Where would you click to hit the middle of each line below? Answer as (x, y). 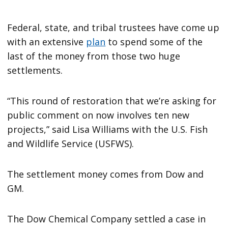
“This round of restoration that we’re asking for (112, 101)
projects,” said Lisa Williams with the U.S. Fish (108, 129)
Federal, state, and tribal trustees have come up (113, 27)
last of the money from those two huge (94, 56)
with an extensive (47, 41)
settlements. (35, 70)
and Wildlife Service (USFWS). (71, 143)
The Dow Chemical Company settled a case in (107, 219)
